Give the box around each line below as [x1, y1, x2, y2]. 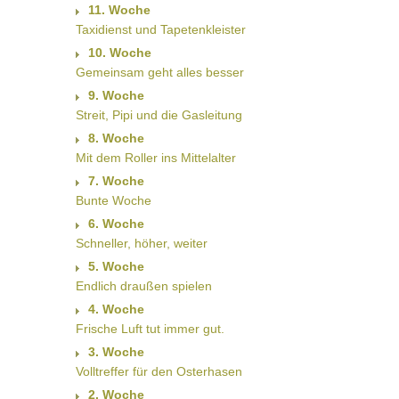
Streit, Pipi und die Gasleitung [75, 108, 242, 123]
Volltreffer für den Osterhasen [75, 364, 242, 379]
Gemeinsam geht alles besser [75, 65, 244, 80]
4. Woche [87, 302, 144, 317]
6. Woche [87, 216, 144, 232]
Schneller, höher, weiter [75, 236, 208, 251]
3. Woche [87, 345, 144, 360]
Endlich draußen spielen [75, 279, 212, 294]
